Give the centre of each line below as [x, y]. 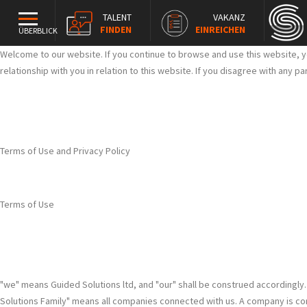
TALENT [117, 17]
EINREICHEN [220, 29]
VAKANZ [229, 17]
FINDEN [116, 29]
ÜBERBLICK [38, 30]
